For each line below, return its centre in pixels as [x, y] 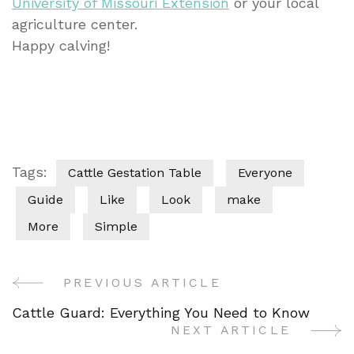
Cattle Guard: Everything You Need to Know [161, 313]
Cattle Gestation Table [135, 173]
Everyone [265, 173]
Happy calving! [61, 46]
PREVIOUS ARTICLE [142, 283]
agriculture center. [75, 24]
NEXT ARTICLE [230, 330]
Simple [116, 227]
